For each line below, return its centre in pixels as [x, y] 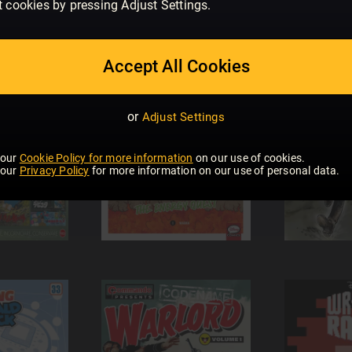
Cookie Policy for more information [106, 158]
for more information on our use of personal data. [214, 170]
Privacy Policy [54, 170]
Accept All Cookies [176, 66]
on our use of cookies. [249, 158]
